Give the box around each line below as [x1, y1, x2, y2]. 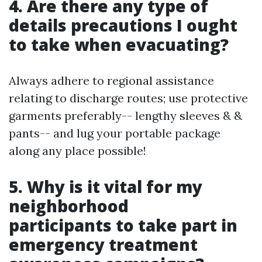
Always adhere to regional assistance [9, 73, 214, 88]
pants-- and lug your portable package [9, 126, 220, 141]
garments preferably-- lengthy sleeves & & [9, 108, 242, 123]
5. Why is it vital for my [9, 175, 202, 198]
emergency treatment [9, 233, 198, 256]
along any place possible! [9, 143, 146, 158]
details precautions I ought [9, 14, 237, 37]
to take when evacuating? [9, 33, 229, 56]
